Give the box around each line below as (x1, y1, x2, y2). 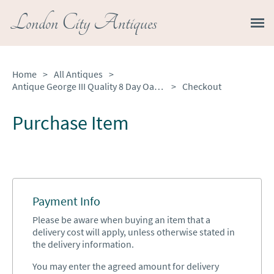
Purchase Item (12, 111, 129, 135)
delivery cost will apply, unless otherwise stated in (32, 226, 235, 238)
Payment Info (32, 193, 100, 209)
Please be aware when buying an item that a (32, 213, 210, 226)
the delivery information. (32, 238, 134, 250)
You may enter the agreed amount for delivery (32, 260, 219, 272)
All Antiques (54, 68, 103, 80)
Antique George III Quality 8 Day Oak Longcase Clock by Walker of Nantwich (154, 80, 163, 92)
